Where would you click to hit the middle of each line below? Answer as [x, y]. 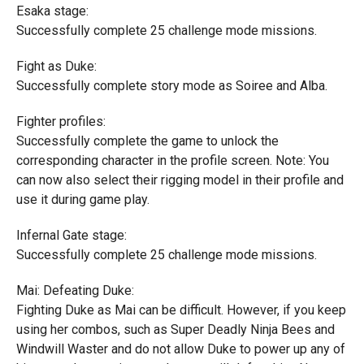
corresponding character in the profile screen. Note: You [172, 160]
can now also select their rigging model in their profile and [180, 180]
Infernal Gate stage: [71, 235]
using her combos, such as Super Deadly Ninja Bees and [175, 329]
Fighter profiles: [61, 121]
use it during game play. [82, 199]
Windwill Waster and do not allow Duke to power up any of [180, 349]
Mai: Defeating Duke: [75, 290]
